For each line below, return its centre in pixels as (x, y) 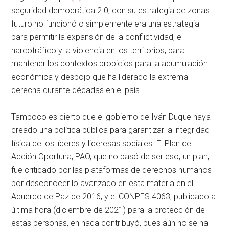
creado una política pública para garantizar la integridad (111, 130)
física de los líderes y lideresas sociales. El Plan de (101, 144)
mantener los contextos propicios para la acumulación (110, 64)
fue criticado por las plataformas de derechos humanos (112, 170)
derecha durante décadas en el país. (77, 90)
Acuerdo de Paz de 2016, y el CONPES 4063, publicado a (114, 197)
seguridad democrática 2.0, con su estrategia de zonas (111, 11)
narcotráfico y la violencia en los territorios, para (98, 51)
